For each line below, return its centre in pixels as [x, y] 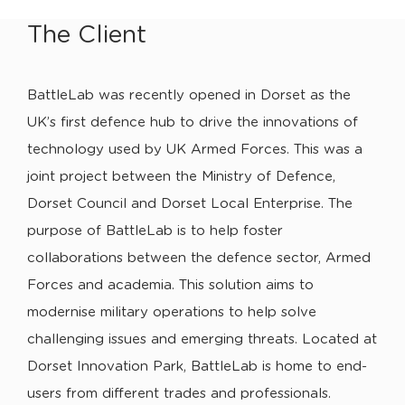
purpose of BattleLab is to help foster [155, 231]
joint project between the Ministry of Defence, [181, 177]
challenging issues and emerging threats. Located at [202, 339]
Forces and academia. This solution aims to [170, 285]
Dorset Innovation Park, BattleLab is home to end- [197, 367]
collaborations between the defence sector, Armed [199, 258]
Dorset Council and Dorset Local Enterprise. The [190, 204]
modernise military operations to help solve [172, 312]
